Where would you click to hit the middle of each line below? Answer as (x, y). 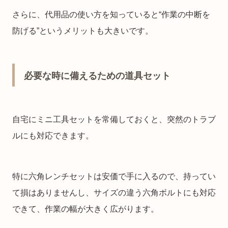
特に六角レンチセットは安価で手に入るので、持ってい (114, 176)
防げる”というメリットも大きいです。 (83, 31)
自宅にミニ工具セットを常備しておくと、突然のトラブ (114, 119)
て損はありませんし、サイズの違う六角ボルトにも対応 (114, 192)
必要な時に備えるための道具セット (97, 76)
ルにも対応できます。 (53, 135)
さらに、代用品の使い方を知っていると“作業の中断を (111, 14)
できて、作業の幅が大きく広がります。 (85, 209)
